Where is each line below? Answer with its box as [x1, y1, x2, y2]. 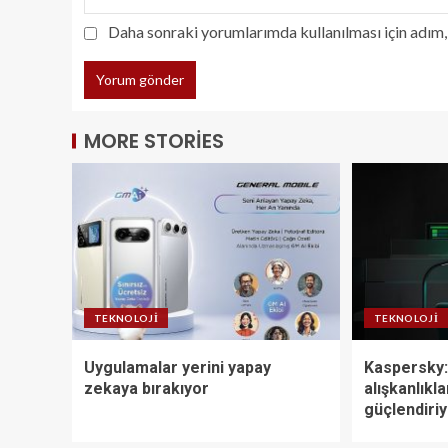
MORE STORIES [84, 126, 224, 155]
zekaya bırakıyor [84, 378, 209, 398]
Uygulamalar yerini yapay [84, 357, 271, 377]
